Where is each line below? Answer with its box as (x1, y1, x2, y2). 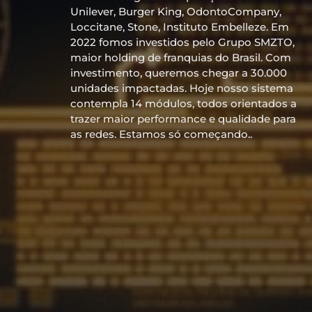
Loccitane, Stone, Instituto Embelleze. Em (70, 20, 289, 34)
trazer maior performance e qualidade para (70, 112, 296, 126)
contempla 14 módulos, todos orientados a (70, 97, 297, 111)
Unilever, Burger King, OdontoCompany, (70, 5, 281, 19)
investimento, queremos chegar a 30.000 (70, 66, 287, 80)
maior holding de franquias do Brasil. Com (70, 51, 291, 65)
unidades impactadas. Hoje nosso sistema (70, 81, 293, 95)
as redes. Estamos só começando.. (70, 127, 252, 141)
